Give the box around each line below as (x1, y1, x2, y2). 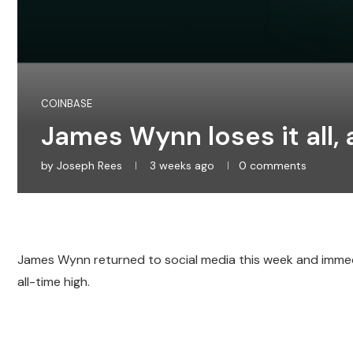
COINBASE (41, 97, 92, 111)
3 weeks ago (147, 158, 214, 173)
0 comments (239, 158, 307, 173)
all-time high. (17, 273, 90, 291)
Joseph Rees (57, 158, 122, 173)
